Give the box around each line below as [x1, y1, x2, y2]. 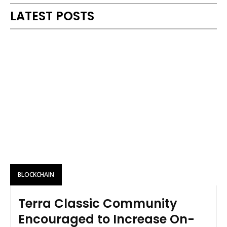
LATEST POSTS [10, 8, 94, 25]
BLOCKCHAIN [18, 170, 54, 179]
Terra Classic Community [18, 195, 177, 212]
